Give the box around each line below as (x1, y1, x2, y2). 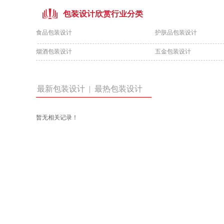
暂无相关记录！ (36, 114, 78, 121)
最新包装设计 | (37, 84, 90, 93)
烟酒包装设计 (36, 48, 72, 55)
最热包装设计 (90, 84, 142, 93)
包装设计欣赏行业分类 (63, 9, 143, 18)
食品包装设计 (36, 29, 72, 36)
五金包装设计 (155, 48, 191, 55)
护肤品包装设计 (155, 29, 197, 36)
